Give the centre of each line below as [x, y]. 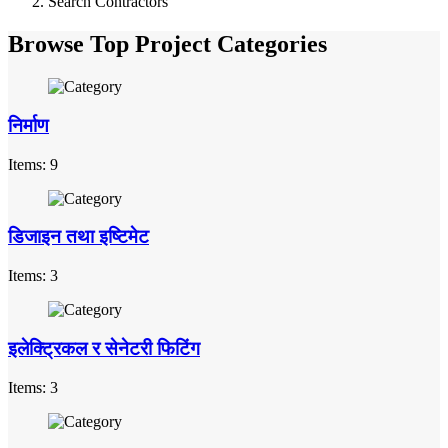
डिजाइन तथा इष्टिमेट [78, 237]
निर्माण [28, 125]
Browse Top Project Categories [173, 44]
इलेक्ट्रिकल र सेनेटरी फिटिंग [104, 348]
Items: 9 [33, 164]
